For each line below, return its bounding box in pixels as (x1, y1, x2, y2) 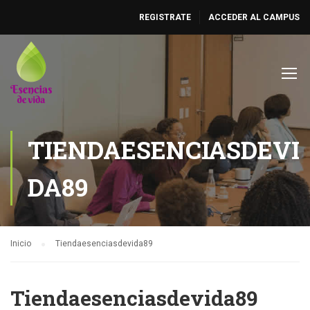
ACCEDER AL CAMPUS (208, 12, 300, 22)
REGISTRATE (139, 12, 191, 22)
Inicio (10, 239, 31, 248)
